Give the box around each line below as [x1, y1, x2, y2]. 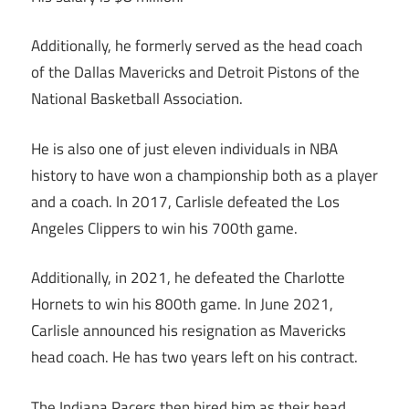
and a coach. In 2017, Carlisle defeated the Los [31, 189, 340, 214]
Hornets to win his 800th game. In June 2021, [31, 292, 333, 317]
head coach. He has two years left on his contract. [31, 345, 358, 370]
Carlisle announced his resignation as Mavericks [31, 319, 346, 343]
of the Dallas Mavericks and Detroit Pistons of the [31, 60, 360, 85]
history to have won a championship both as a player [31, 163, 378, 187]
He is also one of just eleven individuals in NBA [31, 136, 338, 161]
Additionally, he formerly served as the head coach [31, 34, 362, 58]
